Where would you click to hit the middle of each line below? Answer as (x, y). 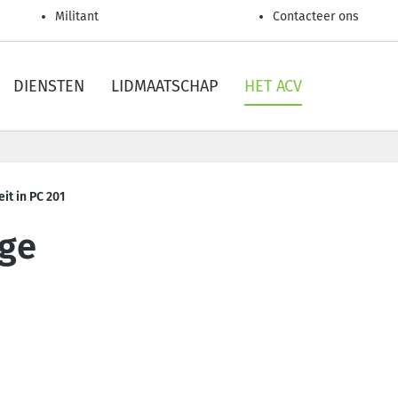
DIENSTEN (49, 86)
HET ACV (273, 86)
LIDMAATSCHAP (164, 86)
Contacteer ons (316, 16)
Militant (77, 16)
